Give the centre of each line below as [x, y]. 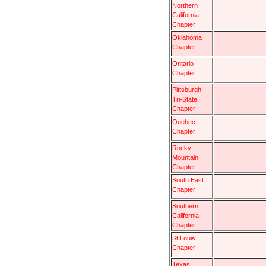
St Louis [184, 238]
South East [188, 180]
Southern [185, 206]
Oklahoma [187, 37]
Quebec [184, 121]
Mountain [185, 157]
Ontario [183, 63]
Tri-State [185, 99]
